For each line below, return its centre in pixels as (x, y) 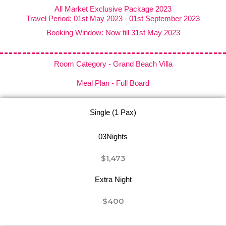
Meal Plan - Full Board (113, 83)
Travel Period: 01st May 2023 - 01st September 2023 (113, 18)
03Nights (113, 136)
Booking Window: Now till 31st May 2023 (113, 33)
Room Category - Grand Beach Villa (113, 64)
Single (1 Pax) (113, 112)
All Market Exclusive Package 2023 (113, 9)
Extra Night (113, 179)
